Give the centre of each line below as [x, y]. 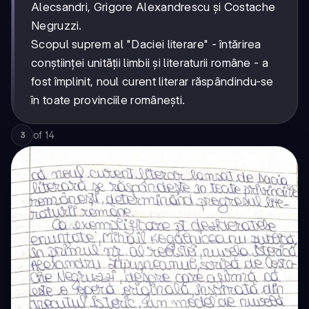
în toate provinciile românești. [108, 100]
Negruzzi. [57, 26]
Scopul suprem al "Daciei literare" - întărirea [146, 44]
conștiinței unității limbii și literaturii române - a [150, 63]
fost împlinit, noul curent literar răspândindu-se [152, 82]
